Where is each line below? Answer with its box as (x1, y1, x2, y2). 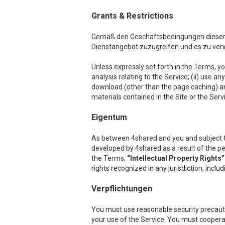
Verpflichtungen (91, 184, 152, 193)
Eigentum (91, 113, 127, 122)
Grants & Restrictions (91, 11, 173, 21)
